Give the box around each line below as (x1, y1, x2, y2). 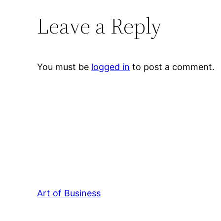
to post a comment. (130, 62, 215, 73)
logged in (91, 62, 130, 73)
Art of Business (37, 188, 101, 199)
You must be (37, 62, 92, 73)
